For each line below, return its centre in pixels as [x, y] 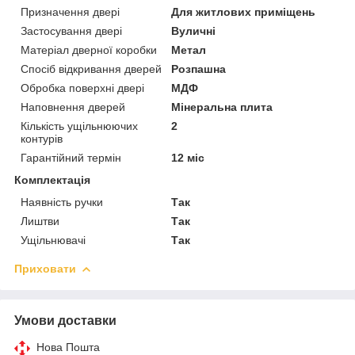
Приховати [45, 268]
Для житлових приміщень [244, 11]
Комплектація [52, 179]
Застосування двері [71, 31]
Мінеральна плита [222, 107]
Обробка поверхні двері [82, 88]
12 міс [188, 157]
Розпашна [199, 69]
